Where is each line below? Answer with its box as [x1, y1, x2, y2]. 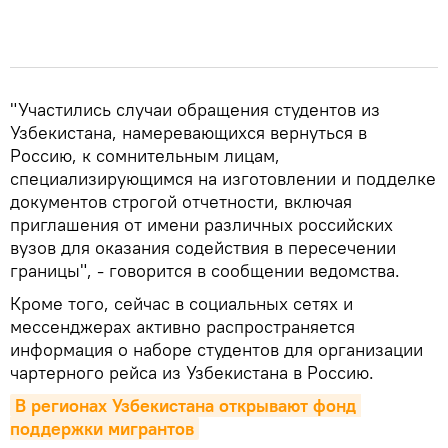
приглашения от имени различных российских [10, 212, 393, 236]
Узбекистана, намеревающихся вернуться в [10, 120, 367, 144]
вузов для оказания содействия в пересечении [10, 235, 396, 259]
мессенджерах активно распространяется [10, 314, 355, 338]
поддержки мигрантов [10, 416, 194, 440]
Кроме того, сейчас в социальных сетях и [10, 291, 353, 315]
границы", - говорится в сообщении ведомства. [10, 258, 400, 282]
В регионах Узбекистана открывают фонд [15, 393, 356, 417]
